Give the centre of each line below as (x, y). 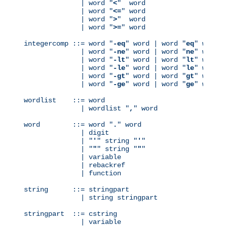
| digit (66, 133)
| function (72, 174)
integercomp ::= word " (68, 44)
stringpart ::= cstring (70, 214)
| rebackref (74, 165)
